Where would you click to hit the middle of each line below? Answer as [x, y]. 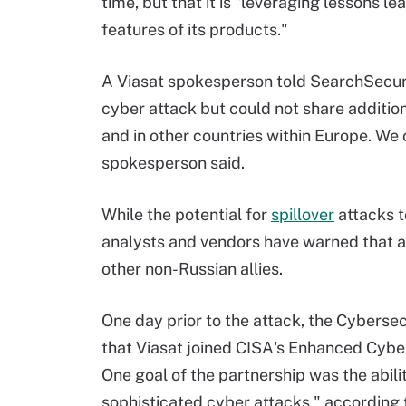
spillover [303, 214]
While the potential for [186, 214]
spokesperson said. [173, 163]
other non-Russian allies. [192, 269]
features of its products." [195, 29]
